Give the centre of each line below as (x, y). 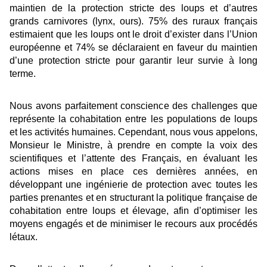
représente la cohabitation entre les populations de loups (133, 119)
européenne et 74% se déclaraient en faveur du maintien (133, 48)
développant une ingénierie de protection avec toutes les (133, 185)
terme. (23, 74)
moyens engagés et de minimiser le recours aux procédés (133, 224)
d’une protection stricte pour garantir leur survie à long (133, 61)
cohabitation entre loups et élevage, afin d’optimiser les (133, 211)
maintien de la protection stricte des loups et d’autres (133, 8)
